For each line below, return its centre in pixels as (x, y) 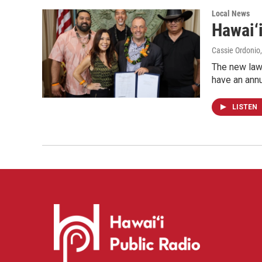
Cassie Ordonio (236, 51)
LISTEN (246, 107)
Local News (231, 14)
